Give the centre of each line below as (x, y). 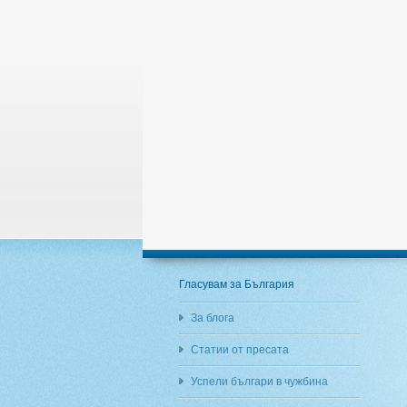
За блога (213, 318)
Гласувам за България (237, 284)
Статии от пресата (240, 350)
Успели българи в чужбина (259, 382)
